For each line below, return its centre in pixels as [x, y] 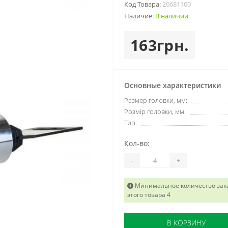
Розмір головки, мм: [155, 111]
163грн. [160, 45]
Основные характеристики [173, 85]
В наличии [172, 16]
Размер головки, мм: [156, 100]
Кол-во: [137, 143]
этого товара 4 [149, 195]
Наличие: [140, 16]
